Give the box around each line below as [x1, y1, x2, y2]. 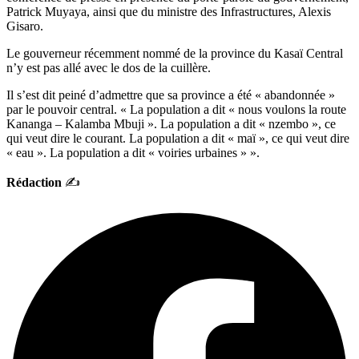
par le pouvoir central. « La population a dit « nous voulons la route [6, 102, 346, 116]
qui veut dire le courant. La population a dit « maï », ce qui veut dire [6, 131, 349, 145]
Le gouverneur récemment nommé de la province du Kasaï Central [6, 46, 343, 60]
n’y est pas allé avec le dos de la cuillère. [6, 60, 214, 75]
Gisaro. [6, 18, 46, 33]
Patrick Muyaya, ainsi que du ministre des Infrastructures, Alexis [6, 4, 331, 18]
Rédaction [6, 175, 62, 189]
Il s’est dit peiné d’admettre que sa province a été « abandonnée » [6, 87, 335, 102]
